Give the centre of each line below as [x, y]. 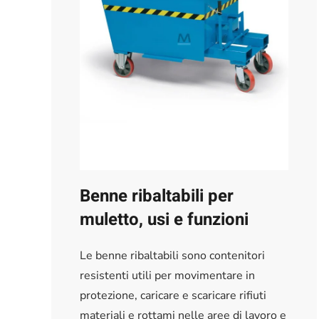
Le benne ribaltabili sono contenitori [172, 256]
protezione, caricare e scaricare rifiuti [173, 296]
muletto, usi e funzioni [164, 220]
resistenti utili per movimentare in [167, 276]
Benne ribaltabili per [157, 197]
